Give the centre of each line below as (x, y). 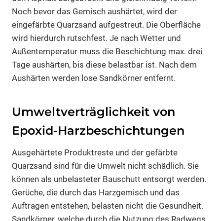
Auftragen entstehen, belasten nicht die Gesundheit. (108, 205)
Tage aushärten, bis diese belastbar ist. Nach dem (104, 64)
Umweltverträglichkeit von (93, 111)
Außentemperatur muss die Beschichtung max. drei (107, 51)
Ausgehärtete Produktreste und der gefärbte (95, 152)
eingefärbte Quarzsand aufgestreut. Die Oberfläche (106, 24)
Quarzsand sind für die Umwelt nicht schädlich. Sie (105, 166)
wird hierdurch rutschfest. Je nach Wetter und (96, 38)
